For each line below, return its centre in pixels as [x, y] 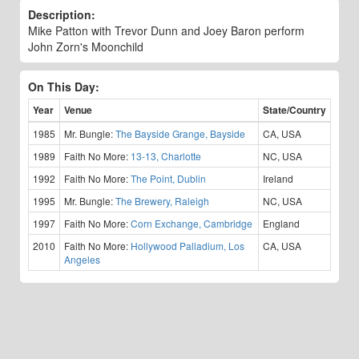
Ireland [278, 178]
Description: [62, 14]
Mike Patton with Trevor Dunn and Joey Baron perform [166, 30]
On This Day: [64, 87]
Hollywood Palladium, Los [188, 246]
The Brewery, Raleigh [162, 201]
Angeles [82, 259]
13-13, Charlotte [166, 156]
